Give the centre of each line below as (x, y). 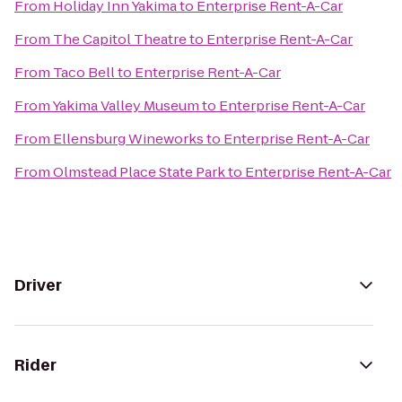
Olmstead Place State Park (139, 172)
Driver (38, 285)
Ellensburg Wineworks (128, 139)
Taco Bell (84, 72)
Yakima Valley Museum (126, 105)
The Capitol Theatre (120, 39)
